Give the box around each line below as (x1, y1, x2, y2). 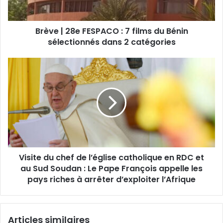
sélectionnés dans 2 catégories (47, 36, 176, 48)
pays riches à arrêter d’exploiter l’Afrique (27, 174, 196, 186)
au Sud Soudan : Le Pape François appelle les (20, 163, 203, 175)
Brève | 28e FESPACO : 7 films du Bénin (35, 25, 188, 37)
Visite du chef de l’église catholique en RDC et (19, 152, 204, 164)
